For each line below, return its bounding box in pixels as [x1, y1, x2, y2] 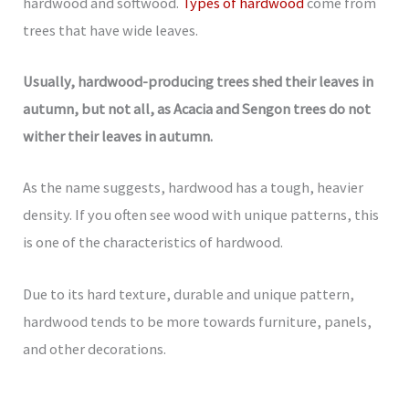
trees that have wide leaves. [23, 20, 199, 39]
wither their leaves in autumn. [23, 127, 216, 146]
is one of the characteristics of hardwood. [23, 233, 287, 252]
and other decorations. [23, 339, 167, 358]
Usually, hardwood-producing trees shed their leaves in [23, 72, 374, 91]
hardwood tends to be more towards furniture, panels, [23, 311, 372, 330]
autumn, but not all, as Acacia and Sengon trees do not [23, 100, 372, 119]
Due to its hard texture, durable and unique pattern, [23, 284, 355, 303]
